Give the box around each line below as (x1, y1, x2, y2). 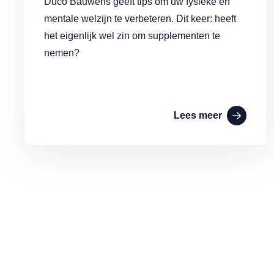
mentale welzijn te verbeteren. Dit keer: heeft (44, 13, 236, 24)
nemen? (44, 48, 80, 58)
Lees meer (173, 110, 222, 120)
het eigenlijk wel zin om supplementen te (44, 31, 220, 41)
